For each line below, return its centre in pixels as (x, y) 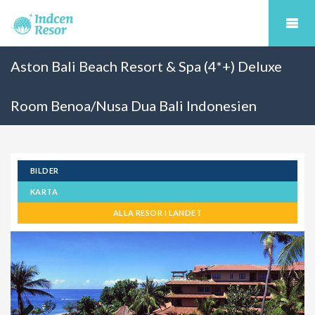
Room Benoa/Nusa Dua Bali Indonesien (134, 105)
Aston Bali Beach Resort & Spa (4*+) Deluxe (146, 66)
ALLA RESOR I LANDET (157, 213)
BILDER (45, 171)
